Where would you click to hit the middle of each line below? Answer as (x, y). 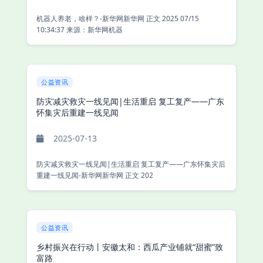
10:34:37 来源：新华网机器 (80, 29)
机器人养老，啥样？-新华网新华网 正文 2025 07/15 (91, 18)
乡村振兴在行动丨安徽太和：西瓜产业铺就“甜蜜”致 (130, 247)
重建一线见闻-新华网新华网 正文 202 (139, 175)
